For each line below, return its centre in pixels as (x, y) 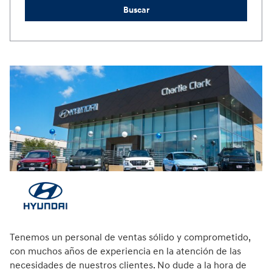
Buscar (136, 10)
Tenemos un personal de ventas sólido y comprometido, (130, 237)
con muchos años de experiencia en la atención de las (125, 251)
